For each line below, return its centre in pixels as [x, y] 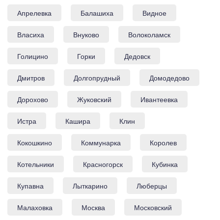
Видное [154, 13]
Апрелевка [34, 13]
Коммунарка [101, 142]
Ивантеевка [159, 99]
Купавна [30, 185]
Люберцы [152, 185]
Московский [153, 207]
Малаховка [35, 207]
